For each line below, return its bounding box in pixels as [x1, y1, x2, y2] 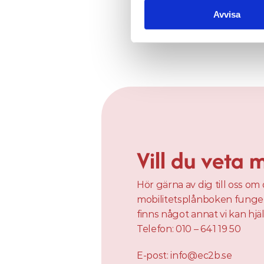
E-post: [137, 249, 171, 261]
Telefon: [137, 223, 176, 235]
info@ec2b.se [170, 249, 235, 261]
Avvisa [213, 9, 240, 19]
